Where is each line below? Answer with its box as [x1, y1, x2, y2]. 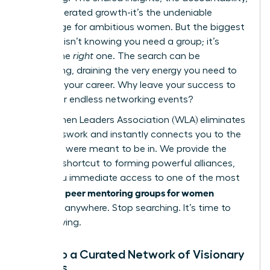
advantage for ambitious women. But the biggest [22, 22, 245, 33]
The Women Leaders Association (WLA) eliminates [22, 115, 245, 125]
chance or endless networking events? [22, 95, 193, 105]
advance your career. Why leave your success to [22, 80, 236, 90]
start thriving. [22, 218, 81, 228]
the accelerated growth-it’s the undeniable [22, 8, 212, 18]
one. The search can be [93, 51, 200, 61]
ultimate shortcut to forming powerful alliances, [22, 159, 235, 169]
